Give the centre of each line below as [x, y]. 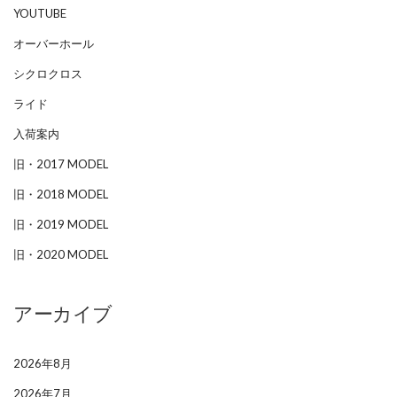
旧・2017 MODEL [61, 164]
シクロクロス [48, 74]
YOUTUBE [40, 13]
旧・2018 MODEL [61, 194]
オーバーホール [54, 43]
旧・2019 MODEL [61, 224]
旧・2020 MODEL [61, 254]
